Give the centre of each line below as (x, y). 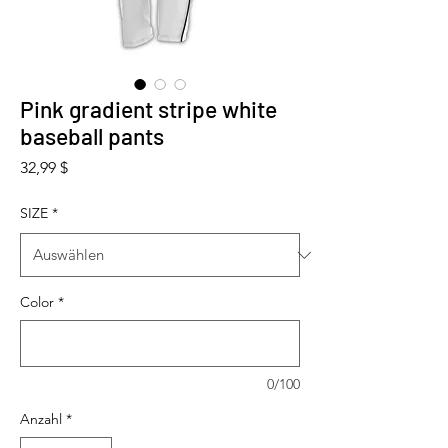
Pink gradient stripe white (148, 109)
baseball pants (92, 136)
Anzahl (41, 419)
